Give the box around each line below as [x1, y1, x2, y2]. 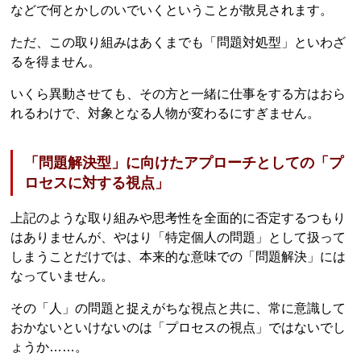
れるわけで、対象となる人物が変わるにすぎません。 [10, 106, 321, 121]
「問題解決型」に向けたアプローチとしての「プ [24, 154, 344, 171]
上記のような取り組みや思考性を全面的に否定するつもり [10, 210, 346, 225]
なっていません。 [10, 268, 114, 283]
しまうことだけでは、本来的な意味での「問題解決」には [10, 249, 346, 263]
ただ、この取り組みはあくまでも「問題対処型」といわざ [10, 35, 346, 50]
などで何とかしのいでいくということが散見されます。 [10, 3, 334, 18]
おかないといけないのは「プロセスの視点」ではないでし [10, 320, 346, 334]
